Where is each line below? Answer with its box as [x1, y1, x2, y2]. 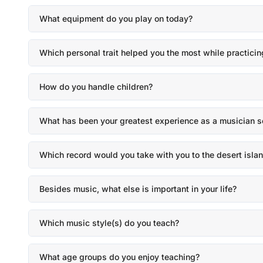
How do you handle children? [39, 82, 153, 92]
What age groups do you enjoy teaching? [39, 252, 200, 262]
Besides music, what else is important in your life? [39, 184, 237, 194]
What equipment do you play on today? [39, 14, 193, 23]
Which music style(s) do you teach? [39, 218, 179, 228]
